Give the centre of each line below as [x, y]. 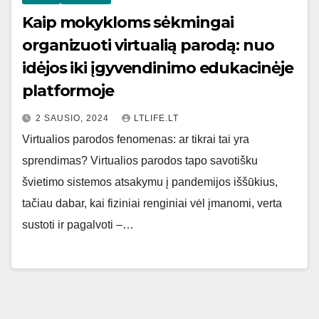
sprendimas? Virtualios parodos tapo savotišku [140, 161]
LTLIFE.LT [156, 119]
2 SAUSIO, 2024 [74, 119]
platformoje [68, 91]
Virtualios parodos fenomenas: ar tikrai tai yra [136, 140]
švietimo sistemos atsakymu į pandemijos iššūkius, [150, 182]
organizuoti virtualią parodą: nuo [148, 46]
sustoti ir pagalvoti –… [78, 225]
